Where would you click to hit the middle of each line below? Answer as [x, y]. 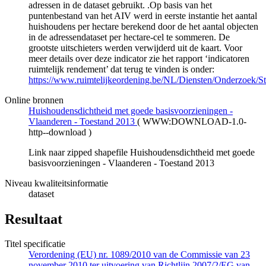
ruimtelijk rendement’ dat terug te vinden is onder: [121, 69]
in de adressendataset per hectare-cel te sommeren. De [129, 37]
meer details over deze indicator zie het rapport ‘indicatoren [139, 58]
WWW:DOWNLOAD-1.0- [194, 121]
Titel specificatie [35, 244]
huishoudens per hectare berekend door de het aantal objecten [143, 26]
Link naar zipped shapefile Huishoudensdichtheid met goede [142, 152]
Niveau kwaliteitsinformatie [56, 183]
